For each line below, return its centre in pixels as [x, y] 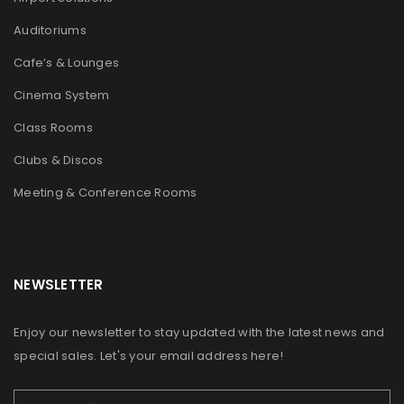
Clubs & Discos [59, 160]
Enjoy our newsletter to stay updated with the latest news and [199, 332]
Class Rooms [53, 128]
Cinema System [62, 95]
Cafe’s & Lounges [66, 63]
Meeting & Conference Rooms [106, 193]
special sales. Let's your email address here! [149, 356]
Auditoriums [50, 30]
